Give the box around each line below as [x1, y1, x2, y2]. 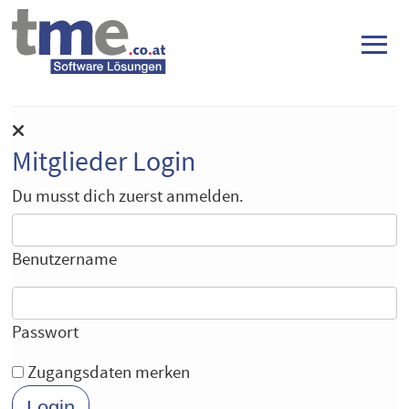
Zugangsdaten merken [27, 362, 191, 384]
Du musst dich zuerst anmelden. [12, 185, 245, 208]
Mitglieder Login [12, 144, 196, 180]
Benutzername [12, 248, 118, 271]
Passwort [12, 321, 79, 344]
